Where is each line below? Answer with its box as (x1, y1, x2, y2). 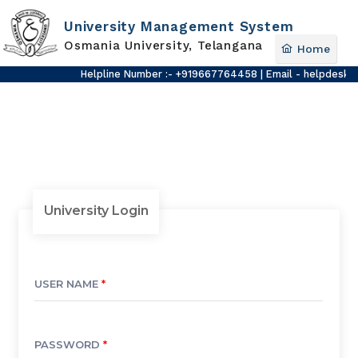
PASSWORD (34, 338, 101, 352)
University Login (43, 202, 149, 218)
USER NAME (34, 277, 99, 291)
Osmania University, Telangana (64, 38, 264, 53)
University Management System (64, 18, 294, 34)
